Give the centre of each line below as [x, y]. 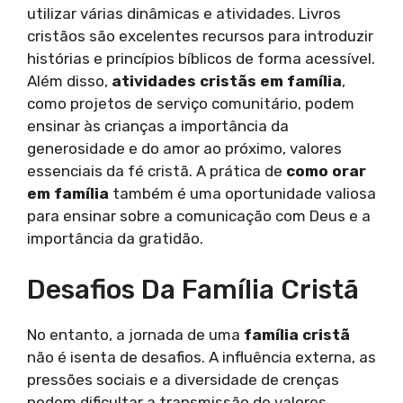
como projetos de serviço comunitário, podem [191, 104]
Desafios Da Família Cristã [193, 289]
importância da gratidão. [115, 239]
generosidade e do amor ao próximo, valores [184, 149]
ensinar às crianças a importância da [158, 126]
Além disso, [69, 81]
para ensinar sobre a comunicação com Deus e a [199, 216]
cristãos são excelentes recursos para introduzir [200, 36]
